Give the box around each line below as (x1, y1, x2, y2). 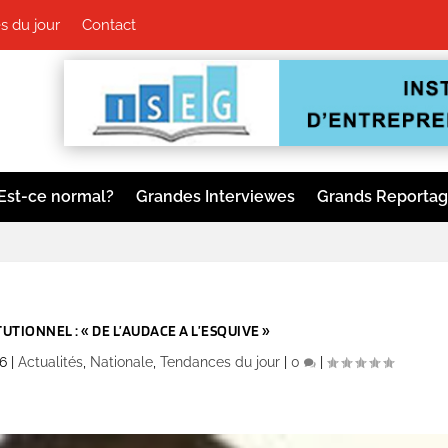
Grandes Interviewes (136, 187, 295, 207)
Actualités (17, 354, 83, 371)
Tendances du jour (159, 354, 280, 371)
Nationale (89, 354, 153, 371)
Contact (81, 16, 136, 34)
